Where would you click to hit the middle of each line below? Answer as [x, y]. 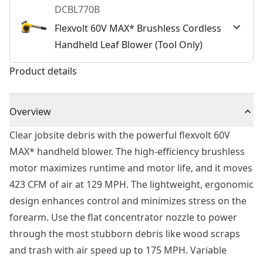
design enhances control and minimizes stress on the [128, 201]
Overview [30, 112]
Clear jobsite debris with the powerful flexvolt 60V [120, 135]
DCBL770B [77, 9]
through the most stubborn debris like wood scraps [125, 234]
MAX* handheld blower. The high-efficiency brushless [127, 151]
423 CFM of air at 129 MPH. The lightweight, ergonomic [131, 184]
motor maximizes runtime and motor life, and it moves [131, 168]
